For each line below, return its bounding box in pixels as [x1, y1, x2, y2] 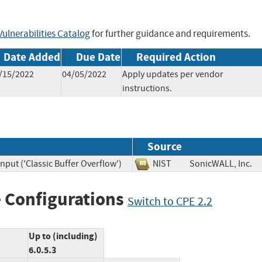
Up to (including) [29, 229, 98, 242]
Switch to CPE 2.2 [127, 194, 212, 209]
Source [147, 139, 182, 154]
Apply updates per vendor [122, 68, 223, 80]
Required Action [136, 49, 216, 64]
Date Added [4, 49, 60, 64]
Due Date [76, 49, 120, 64]
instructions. [122, 82, 172, 94]
